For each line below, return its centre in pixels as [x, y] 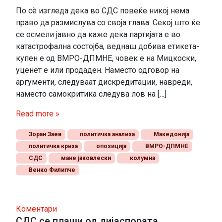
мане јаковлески [85, 158]
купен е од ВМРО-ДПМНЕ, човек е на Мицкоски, [106, 58]
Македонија [170, 135]
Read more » [38, 114]
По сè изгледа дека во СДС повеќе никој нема [103, 11]
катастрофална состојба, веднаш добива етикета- [108, 47]
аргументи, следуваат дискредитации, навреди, [104, 82]
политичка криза [52, 146]
